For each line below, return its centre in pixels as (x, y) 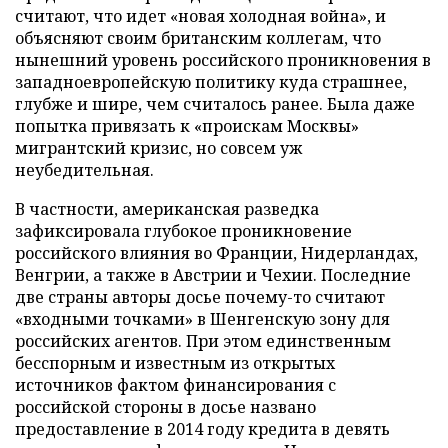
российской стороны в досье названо (165, 407)
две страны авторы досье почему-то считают (200, 297)
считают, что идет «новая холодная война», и (200, 16)
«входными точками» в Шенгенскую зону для (202, 319)
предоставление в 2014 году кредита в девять (202, 429)
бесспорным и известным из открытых (175, 363)
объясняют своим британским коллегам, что (198, 38)
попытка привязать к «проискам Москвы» (187, 126)
